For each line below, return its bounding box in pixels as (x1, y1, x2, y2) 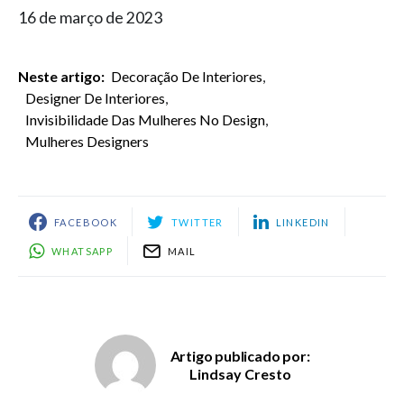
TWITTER (171, 216, 224, 228)
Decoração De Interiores (111, 68, 263, 86)
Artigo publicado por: (170, 347, 310, 365)
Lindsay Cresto (188, 365, 291, 383)
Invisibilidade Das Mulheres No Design (25, 111, 265, 129)
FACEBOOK (54, 216, 117, 228)
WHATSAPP (51, 244, 113, 257)
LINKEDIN (275, 216, 330, 228)
